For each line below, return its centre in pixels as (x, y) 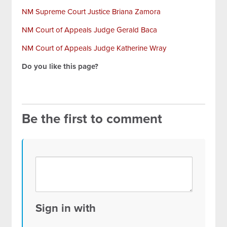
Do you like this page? (60, 66)
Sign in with (66, 208)
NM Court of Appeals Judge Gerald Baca (90, 30)
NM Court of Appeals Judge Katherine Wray (94, 48)
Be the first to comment (92, 119)
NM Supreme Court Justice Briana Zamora (91, 12)
